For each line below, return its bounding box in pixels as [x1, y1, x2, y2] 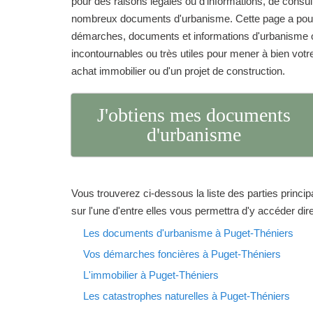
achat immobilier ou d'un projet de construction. [71, 65, 285, 78]
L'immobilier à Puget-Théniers [83, 269, 219, 282]
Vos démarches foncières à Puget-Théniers [83, 248, 281, 261]
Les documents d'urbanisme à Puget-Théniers [83, 227, 293, 240]
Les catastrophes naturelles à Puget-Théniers [83, 290, 290, 303]
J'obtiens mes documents [96, 104, 291, 126]
